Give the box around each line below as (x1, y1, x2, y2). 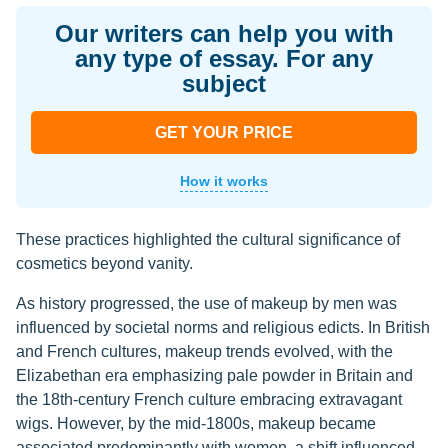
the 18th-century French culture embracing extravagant (16, 391, 402, 409)
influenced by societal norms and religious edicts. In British (16, 319, 430, 337)
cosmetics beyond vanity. (16, 255, 193, 273)
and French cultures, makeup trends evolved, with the (16, 343, 393, 361)
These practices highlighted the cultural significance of (16, 231, 400, 249)
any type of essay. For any (75, 45, 373, 73)
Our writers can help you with (54, 20, 394, 48)
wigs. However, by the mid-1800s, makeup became (16, 415, 376, 433)
